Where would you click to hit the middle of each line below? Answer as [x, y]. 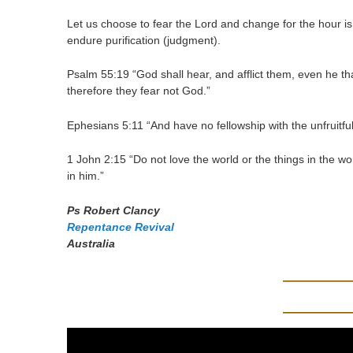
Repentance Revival [121, 227]
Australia [91, 243]
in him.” [86, 176]
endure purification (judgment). [144, 40]
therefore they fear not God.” [139, 91]
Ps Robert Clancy [114, 210]
